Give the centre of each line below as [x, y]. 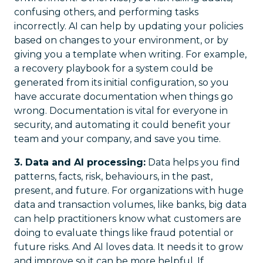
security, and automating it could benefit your [122, 125]
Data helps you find [193, 162]
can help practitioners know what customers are [128, 219]
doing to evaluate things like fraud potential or [124, 233]
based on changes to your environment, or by [121, 40]
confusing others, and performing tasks [106, 12]
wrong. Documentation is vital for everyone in [121, 111]
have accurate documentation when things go [124, 97]
